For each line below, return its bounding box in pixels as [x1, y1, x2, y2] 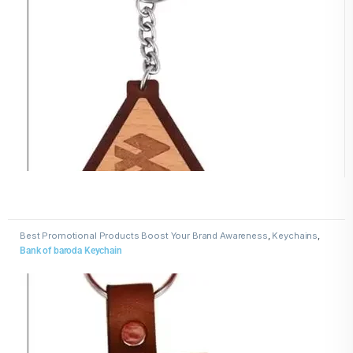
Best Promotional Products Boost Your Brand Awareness [19, 229, 268, 241]
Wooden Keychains [19, 238, 104, 250]
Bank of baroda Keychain [19, 244, 122, 256]
